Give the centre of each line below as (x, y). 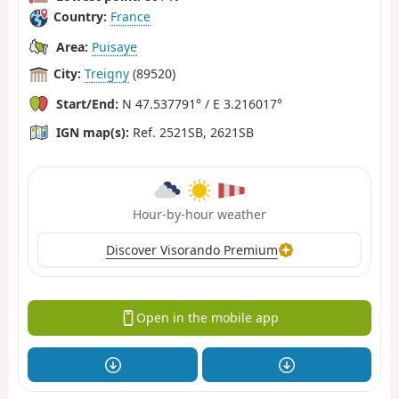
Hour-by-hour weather (199, 214)
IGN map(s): (93, 132)
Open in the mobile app (207, 318)
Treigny (107, 74)
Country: (80, 17)
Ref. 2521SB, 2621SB (191, 132)
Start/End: (87, 103)
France (130, 17)
